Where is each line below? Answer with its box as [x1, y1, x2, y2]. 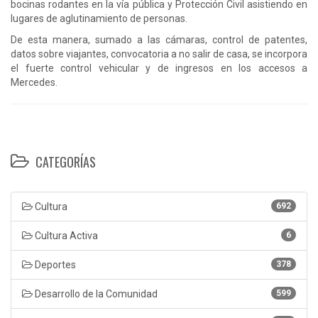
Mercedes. [11, 76, 57, 88]
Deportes [33, 258, 76, 270]
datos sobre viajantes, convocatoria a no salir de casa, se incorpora [11, 48, 307, 60]
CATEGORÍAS [33, 152, 96, 171]
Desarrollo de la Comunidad [33, 287, 158, 300]
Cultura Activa [33, 229, 98, 241]
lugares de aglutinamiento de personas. [11, 12, 187, 24]
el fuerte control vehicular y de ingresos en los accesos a [11, 62, 307, 74]
